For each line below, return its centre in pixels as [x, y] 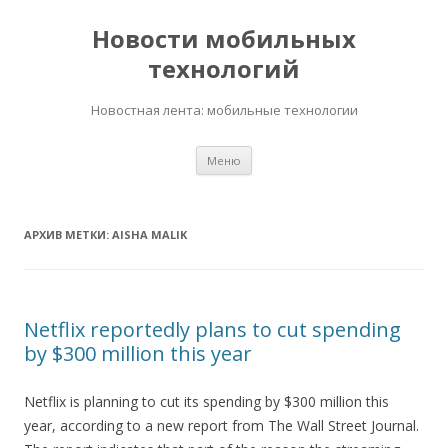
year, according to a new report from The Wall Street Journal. [221, 425]
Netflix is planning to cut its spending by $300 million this [206, 401]
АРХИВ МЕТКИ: [68, 234]
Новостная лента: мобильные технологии [224, 110]
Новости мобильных [224, 38]
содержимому [299, 180]
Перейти [281, 152]
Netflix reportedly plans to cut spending [212, 329]
